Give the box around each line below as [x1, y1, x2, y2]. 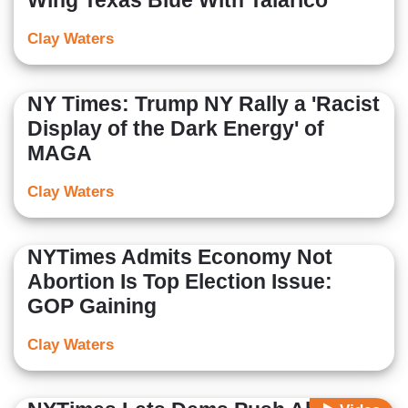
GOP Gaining [27, 294, 157, 319]
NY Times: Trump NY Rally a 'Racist [27, 92, 380, 117]
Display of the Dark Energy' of [27, 117, 324, 141]
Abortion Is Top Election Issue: [27, 270, 332, 294]
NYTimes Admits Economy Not [27, 245, 332, 270]
